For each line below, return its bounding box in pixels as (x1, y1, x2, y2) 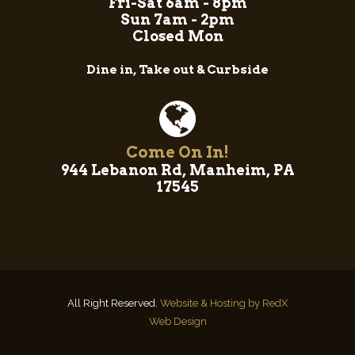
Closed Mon (132, 27, 223, 44)
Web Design (148, 315, 207, 327)
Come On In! (126, 142, 229, 162)
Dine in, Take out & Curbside (86, 62, 269, 77)
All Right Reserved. (67, 296, 160, 309)
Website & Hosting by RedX (160, 296, 288, 309)
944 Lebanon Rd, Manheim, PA (60, 161, 295, 178)
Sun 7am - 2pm (120, 10, 235, 28)
